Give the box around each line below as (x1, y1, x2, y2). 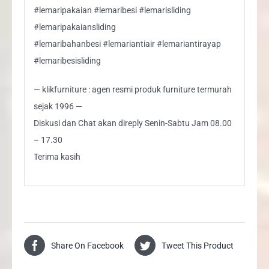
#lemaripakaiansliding (33, 22, 116, 32)
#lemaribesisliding (33, 55, 101, 65)
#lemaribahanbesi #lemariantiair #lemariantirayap (33, 38, 221, 49)
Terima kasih (33, 151, 80, 162)
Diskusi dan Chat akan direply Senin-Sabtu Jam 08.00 (33, 118, 232, 128)
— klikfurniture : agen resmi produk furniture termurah (33, 84, 232, 94)
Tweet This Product (162, 240, 234, 250)
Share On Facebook (51, 240, 124, 250)
